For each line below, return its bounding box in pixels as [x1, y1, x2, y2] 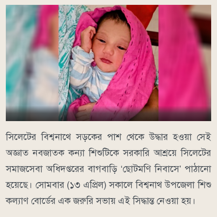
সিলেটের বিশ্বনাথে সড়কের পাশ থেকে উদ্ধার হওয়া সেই [6, 131, 211, 143]
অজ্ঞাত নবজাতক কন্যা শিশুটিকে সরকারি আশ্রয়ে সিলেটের [6, 147, 211, 159]
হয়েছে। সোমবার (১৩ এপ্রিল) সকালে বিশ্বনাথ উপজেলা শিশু [6, 179, 211, 191]
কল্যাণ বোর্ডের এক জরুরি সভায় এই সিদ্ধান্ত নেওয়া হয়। [6, 195, 196, 207]
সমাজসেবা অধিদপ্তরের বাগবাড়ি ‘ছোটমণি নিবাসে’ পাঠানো [6, 163, 211, 175]
